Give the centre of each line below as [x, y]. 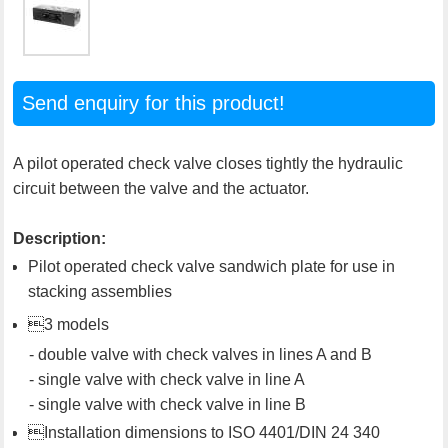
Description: [60, 238]
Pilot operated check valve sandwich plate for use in [212, 266]
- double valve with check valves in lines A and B [193, 354]
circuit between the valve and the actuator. [161, 188]
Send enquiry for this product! [153, 102]
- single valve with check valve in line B [160, 404]
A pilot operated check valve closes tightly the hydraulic [208, 163]
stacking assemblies [100, 291]
